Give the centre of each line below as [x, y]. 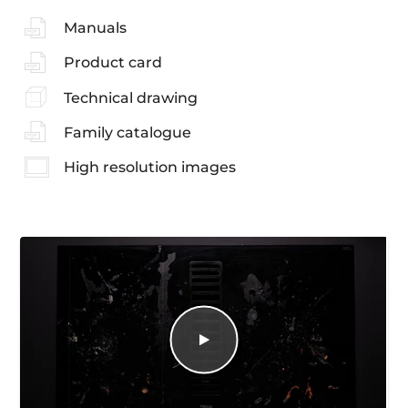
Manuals [95, 28]
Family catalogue [127, 132]
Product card [112, 63]
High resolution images [149, 168]
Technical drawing [130, 97]
